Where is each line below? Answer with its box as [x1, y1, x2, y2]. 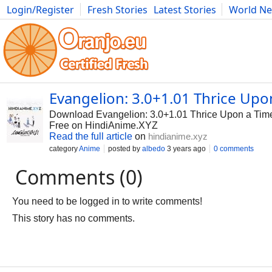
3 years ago [165, 144, 206, 153]
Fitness [157, 16, 189, 30]
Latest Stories [154, 3, 216, 16]
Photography [7, 16, 67, 30]
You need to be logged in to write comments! [12, 196, 202, 206]
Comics [73, 16, 107, 30]
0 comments [214, 144, 254, 153]
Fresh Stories [87, 3, 148, 16]
